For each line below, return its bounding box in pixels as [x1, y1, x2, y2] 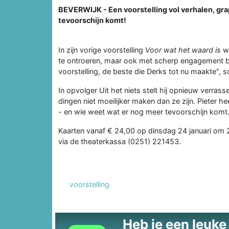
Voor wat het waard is [145, 45, 221, 54]
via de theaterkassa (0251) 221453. [58, 136, 181, 146]
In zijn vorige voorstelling [58, 45, 145, 54]
